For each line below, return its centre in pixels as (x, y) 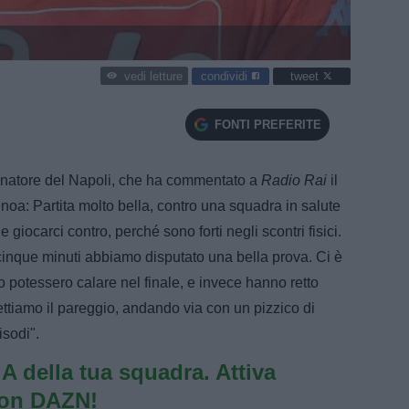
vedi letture (153, 77)
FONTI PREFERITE (267, 124)
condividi (226, 76)
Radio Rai (294, 180)
